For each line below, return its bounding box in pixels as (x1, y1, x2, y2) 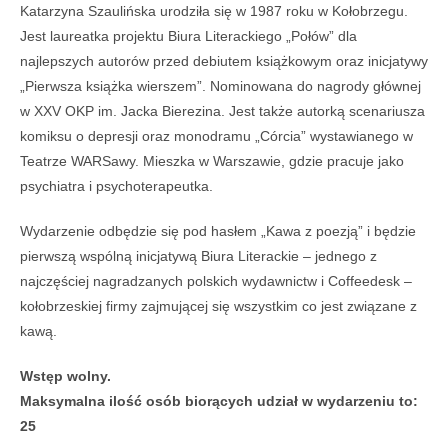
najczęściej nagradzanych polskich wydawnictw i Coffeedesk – (20, 273, 412, 290)
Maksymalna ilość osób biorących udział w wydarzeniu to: (20, 393, 418, 410)
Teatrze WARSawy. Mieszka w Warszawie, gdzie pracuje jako (20, 153, 404, 170)
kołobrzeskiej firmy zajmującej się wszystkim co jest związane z (20, 298, 417, 315)
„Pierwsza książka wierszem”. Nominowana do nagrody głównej (20, 78, 421, 95)
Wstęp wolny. (20, 368, 111, 385)
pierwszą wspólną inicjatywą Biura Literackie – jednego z (20, 248, 377, 265)
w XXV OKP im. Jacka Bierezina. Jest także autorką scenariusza (20, 103, 425, 120)
